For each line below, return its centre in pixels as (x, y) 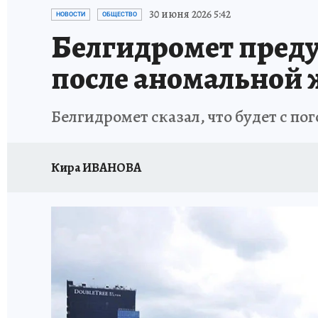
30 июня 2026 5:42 (190, 14)
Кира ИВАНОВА (96, 167)
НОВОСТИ (71, 14)
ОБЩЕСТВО (120, 14)
